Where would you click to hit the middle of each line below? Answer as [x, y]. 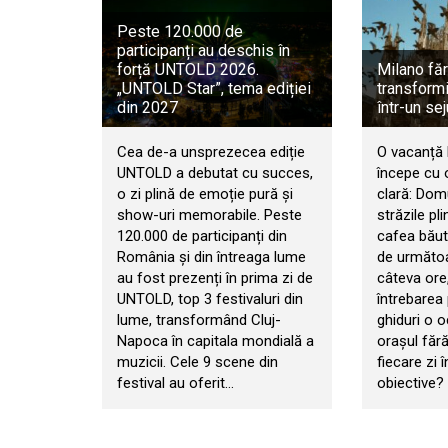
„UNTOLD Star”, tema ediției [214, 89]
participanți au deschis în [203, 51]
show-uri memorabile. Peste [209, 215]
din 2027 [147, 108]
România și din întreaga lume [211, 257]
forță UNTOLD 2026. [188, 70]
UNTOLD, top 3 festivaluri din [210, 299]
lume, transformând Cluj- [199, 320]
